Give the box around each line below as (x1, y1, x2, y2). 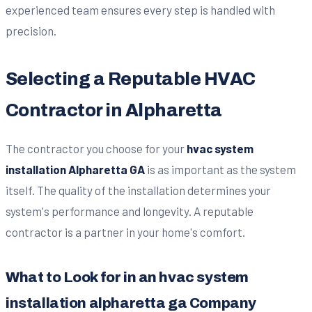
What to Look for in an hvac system (6, 269, 249, 285)
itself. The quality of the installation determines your (6, 182, 271, 197)
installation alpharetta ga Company (6, 295, 256, 311)
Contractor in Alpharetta (6, 100, 222, 120)
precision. (6, 23, 56, 38)
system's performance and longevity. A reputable (6, 203, 253, 218)
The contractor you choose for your (6, 141, 187, 155)
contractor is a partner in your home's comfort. (6, 224, 245, 239)
